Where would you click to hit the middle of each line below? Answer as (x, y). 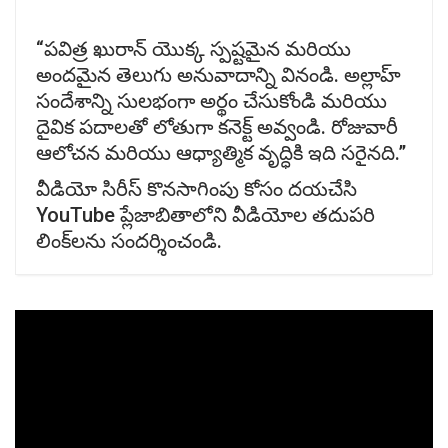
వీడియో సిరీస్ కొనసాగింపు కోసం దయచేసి (196, 189)
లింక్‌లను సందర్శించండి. (129, 241)
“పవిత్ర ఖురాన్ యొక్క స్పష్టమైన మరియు (193, 49)
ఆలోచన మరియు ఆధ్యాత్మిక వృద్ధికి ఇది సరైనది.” (221, 153)
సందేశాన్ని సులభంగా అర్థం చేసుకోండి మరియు (211, 101)
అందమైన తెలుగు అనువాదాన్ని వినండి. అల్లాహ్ (218, 75)
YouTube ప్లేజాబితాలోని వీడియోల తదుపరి (205, 215)
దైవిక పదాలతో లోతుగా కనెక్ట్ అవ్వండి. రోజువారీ (217, 127)
